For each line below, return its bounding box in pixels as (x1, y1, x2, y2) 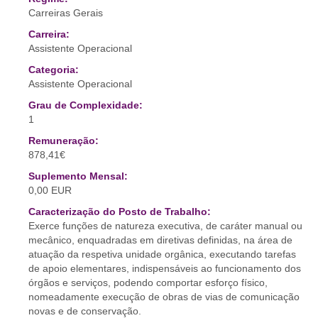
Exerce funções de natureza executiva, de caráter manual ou (28, 220, 302, 231)
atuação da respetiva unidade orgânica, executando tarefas (28, 248, 296, 260)
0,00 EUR (28, 185, 72, 196)
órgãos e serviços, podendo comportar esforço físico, (28, 277, 268, 288)
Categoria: (28, 64, 79, 75)
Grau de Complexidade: (28, 99, 143, 111)
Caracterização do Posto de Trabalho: (28, 206, 211, 217)
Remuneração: (28, 135, 99, 146)
